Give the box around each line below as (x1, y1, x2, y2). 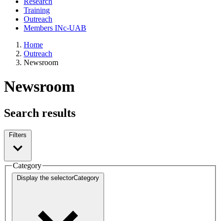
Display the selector (17, 174, 74, 182)
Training (24, 6, 50, 14)
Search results (4, 106, 75, 119)
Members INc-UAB (24, 24, 86, 32)
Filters (9, 131, 27, 139)
